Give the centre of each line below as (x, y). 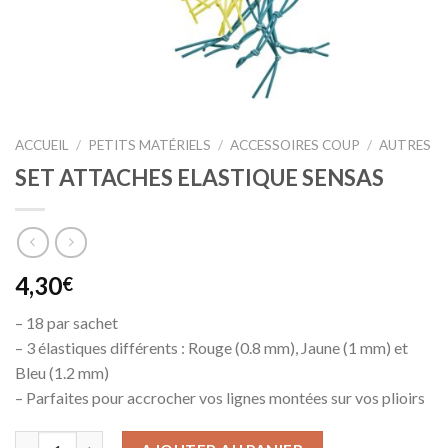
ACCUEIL (42, 145)
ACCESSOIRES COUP (295, 145)
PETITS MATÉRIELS (150, 145)
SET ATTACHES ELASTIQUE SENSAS (199, 177)
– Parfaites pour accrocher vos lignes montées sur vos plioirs (220, 398)
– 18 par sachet (66, 323)
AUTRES (405, 145)
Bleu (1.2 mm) (62, 373)
